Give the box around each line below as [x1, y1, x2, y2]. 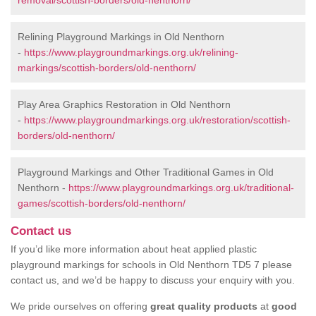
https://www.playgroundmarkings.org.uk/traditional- [68, 182, 294, 194]
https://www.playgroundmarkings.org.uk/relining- [24, 47, 238, 59]
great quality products [150, 300, 257, 312]
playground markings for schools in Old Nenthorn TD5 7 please [11, 259, 292, 271]
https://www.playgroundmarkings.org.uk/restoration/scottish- [24, 114, 291, 126]
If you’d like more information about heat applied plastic [11, 243, 257, 255]
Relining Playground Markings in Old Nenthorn [18, 31, 224, 43]
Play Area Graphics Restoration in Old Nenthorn [18, 99, 231, 111]
